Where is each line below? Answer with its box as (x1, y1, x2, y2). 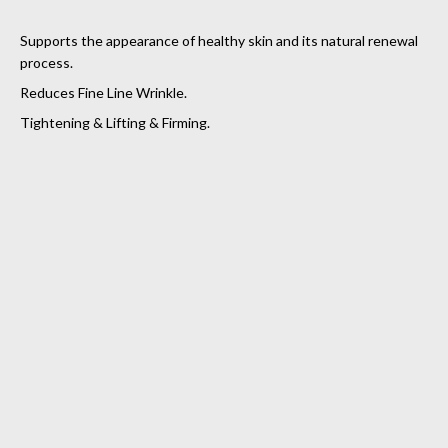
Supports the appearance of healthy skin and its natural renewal (20, 31, 418, 49)
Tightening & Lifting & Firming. (20, 113, 210, 131)
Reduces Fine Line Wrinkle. (20, 83, 187, 101)
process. (20, 53, 73, 71)
